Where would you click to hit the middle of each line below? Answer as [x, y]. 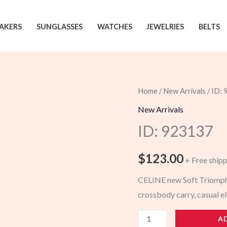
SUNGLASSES [59, 26]
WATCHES [115, 26]
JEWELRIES [165, 26]
